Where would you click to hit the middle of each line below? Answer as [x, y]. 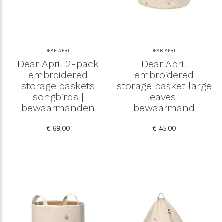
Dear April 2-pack [58, 64]
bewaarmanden [58, 108]
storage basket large [164, 86]
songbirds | [58, 97]
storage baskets [58, 86]
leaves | [164, 97]
